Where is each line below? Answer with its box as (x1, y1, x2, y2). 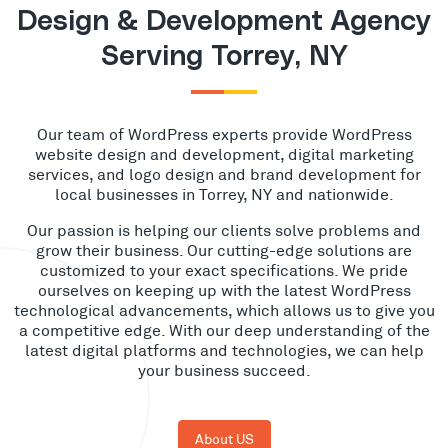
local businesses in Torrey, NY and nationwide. (54, 184, 394, 203)
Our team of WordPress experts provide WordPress (36, 124, 412, 143)
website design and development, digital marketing (34, 144, 414, 163)
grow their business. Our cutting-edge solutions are (36, 240, 412, 259)
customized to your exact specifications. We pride (40, 260, 408, 279)
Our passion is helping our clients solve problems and (27, 220, 421, 239)
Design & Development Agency (17, 8, 431, 36)
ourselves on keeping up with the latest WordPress (37, 280, 411, 299)
